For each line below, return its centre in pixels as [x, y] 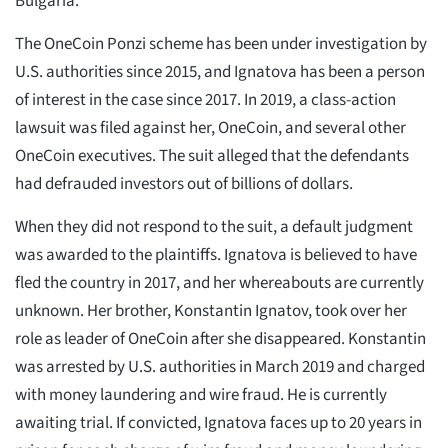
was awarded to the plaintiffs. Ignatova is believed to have [216, 254]
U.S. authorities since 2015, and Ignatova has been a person [220, 71]
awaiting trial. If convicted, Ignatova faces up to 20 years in [218, 422]
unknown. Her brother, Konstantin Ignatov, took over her [211, 310]
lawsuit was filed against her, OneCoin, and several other [210, 127]
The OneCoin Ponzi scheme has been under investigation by [221, 43]
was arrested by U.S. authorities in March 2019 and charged [220, 366]
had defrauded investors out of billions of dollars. [184, 183]
